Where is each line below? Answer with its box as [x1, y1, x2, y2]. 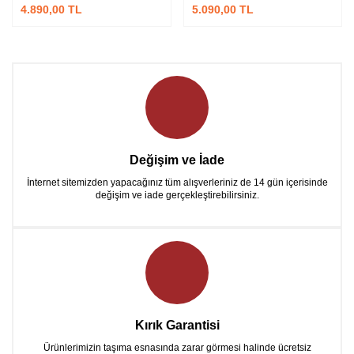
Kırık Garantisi [134, 318, 220, 332]
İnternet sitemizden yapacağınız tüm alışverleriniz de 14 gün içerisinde [26, 176, 328, 188]
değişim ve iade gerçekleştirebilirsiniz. [95, 189, 259, 201]
